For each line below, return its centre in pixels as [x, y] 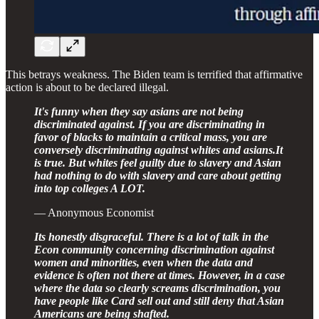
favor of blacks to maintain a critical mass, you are [151, 137]
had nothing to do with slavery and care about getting [158, 175]
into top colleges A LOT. [90, 188]
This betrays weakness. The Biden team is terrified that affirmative [154, 74]
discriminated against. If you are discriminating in [150, 124]
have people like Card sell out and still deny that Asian [159, 300]
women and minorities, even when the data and [143, 262]
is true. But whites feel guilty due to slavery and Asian [158, 162]
